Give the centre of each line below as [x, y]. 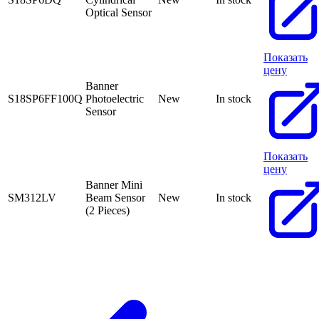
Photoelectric [115, 98]
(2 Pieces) [108, 210]
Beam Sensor [115, 197]
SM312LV [32, 197]
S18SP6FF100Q [45, 98]
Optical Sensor [119, 12]
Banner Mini [114, 184]
